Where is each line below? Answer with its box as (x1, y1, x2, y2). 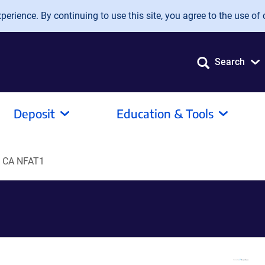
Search (215, 56, 245, 67)
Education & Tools (117, 106, 214, 121)
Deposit (14, 106, 55, 121)
